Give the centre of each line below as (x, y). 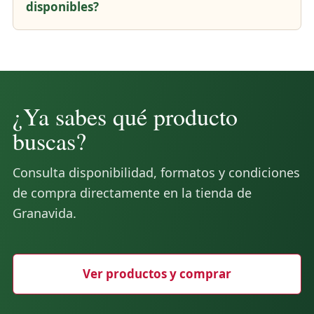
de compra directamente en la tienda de (132, 192)
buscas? (49, 141)
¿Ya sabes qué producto (125, 116)
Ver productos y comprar (157, 273)
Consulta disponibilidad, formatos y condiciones (156, 172)
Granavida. (45, 213)
